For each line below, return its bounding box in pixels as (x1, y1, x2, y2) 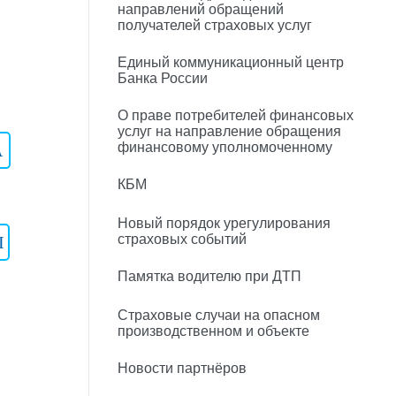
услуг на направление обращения (118, 124, 341, 139)
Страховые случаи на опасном (118, 308, 320, 323)
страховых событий (118, 232, 247, 247)
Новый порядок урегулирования (118, 216, 331, 231)
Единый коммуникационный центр (118, 55, 344, 70)
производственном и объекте (118, 324, 309, 339)
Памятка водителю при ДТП (118, 269, 301, 284)
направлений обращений (118, 2, 284, 17)
